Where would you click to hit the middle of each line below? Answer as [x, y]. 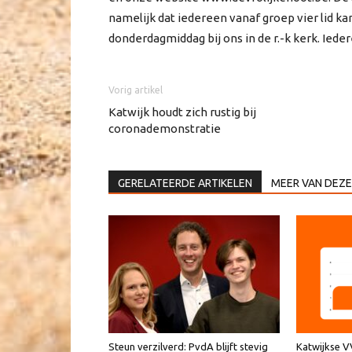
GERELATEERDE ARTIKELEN [185, 183]
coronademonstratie [165, 129]
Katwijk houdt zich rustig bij [182, 112]
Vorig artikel [136, 90]
